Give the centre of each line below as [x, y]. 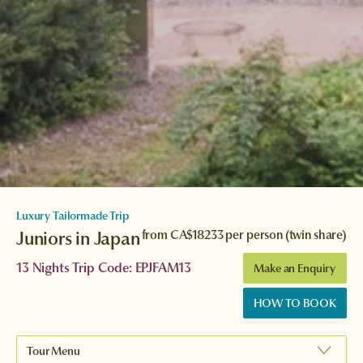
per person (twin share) [285, 235]
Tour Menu [53, 351]
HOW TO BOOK [295, 303]
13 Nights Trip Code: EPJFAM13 [104, 267]
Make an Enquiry [295, 268]
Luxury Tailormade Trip [73, 216]
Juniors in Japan [78, 238]
